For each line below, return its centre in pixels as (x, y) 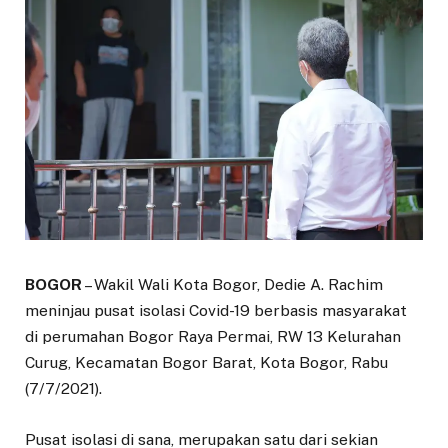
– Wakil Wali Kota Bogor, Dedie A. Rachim (232, 285)
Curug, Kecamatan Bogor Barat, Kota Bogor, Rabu (206, 363)
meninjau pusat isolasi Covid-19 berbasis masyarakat (216, 311)
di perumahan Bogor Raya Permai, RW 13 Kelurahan (213, 337)
